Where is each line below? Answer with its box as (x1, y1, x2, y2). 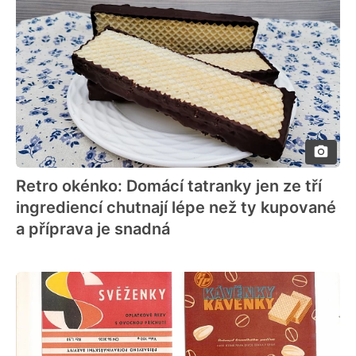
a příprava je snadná (16, 219, 170, 239)
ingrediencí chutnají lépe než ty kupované (16, 198, 336, 218)
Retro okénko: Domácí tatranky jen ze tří (16, 176, 322, 196)
